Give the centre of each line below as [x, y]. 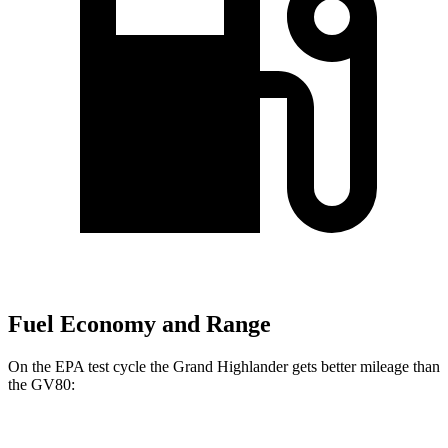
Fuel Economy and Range [139, 324]
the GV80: [41, 384]
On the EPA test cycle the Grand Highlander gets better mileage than [224, 366]
